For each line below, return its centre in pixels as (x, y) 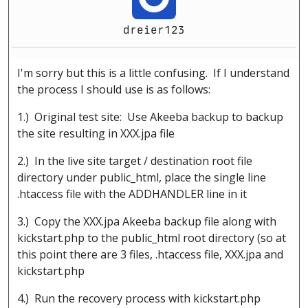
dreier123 (154, 30)
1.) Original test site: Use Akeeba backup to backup (150, 117)
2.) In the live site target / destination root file (135, 161)
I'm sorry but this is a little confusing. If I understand (153, 73)
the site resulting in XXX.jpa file (96, 134)
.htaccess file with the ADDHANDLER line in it (132, 194)
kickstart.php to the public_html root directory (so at (152, 238)
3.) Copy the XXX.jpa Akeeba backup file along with (147, 222)
